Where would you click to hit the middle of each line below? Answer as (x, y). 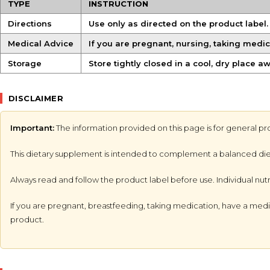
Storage (25, 63)
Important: (32, 128)
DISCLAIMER (36, 98)
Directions (30, 24)
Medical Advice (41, 43)
